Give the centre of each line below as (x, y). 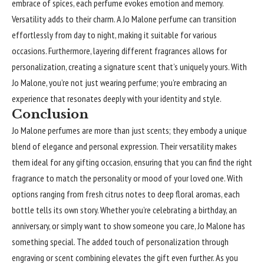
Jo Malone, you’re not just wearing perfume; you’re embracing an (119, 82)
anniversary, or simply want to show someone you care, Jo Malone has (128, 225)
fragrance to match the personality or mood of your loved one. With (127, 178)
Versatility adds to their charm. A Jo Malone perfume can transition (124, 19)
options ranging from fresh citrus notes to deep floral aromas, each (126, 194)
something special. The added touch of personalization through (120, 241)
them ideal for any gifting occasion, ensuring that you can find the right (132, 162)
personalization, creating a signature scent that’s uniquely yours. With (129, 66)
